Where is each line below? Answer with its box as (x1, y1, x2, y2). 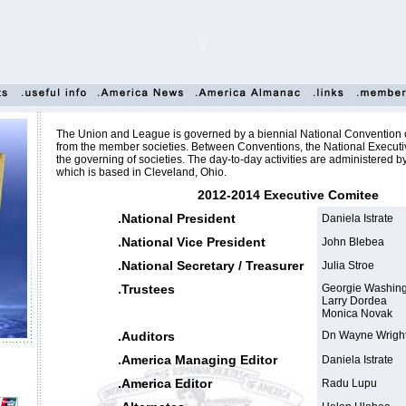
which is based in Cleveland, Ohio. (55, 166, 227, 179)
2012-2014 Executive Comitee (198, 188, 379, 202)
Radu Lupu (321, 377, 377, 390)
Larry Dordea (321, 295, 387, 307)
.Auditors (117, 329, 175, 343)
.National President (117, 211, 236, 226)
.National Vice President (117, 235, 266, 249)
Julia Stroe (321, 259, 374, 272)
